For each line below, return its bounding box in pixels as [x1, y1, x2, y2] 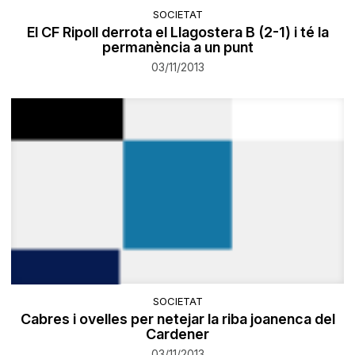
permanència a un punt [101, 38, 254, 55]
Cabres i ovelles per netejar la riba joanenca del [20, 310, 335, 327]
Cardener [146, 325, 209, 342]
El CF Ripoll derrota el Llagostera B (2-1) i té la [26, 23, 329, 40]
